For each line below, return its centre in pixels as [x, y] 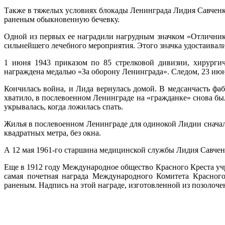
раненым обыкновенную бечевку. [63, 20]
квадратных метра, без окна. [52, 133]
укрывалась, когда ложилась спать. [65, 107]
